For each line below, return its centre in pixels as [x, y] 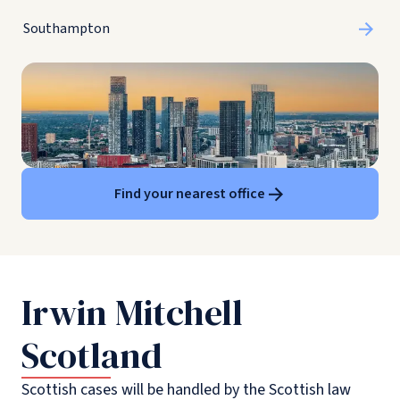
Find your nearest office [189, 193]
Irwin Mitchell [132, 312]
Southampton [67, 29]
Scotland [92, 355]
